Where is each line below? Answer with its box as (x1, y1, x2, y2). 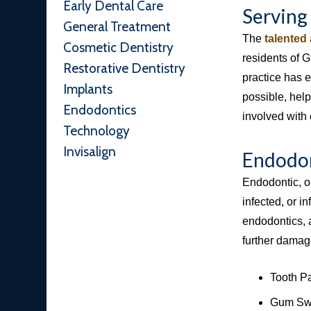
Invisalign (63, 144, 116, 160)
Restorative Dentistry (63, 60, 185, 76)
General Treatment (63, 19, 171, 35)
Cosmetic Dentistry (63, 40, 174, 56)
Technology (63, 123, 130, 139)
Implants (63, 81, 112, 97)
